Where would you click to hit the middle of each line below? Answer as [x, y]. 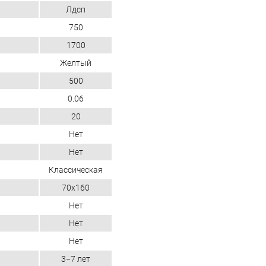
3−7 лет [76, 259]
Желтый [76, 63]
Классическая [76, 170]
